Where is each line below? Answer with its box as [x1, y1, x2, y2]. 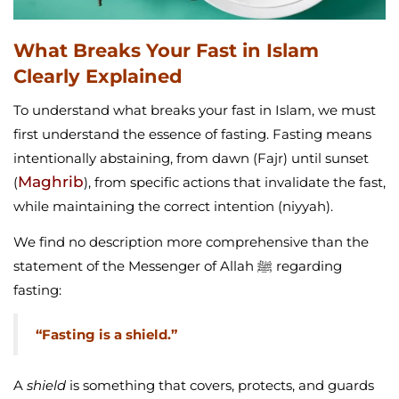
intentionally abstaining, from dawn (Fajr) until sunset [13, 150, 369, 167]
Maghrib [18, 173, 84, 191]
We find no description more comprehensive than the [13, 233, 369, 251]
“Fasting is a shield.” [36, 326, 177, 344]
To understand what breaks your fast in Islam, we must [13, 102, 376, 119]
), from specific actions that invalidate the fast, [84, 174, 386, 191]
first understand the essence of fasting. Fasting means [13, 126, 371, 143]
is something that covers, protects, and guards [66, 377, 374, 395]
